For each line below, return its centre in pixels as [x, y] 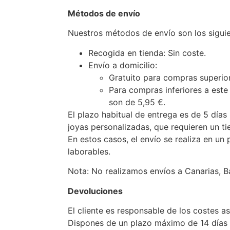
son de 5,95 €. [137, 102]
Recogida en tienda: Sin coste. [147, 53]
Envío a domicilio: [123, 65]
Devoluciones [95, 191]
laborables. [89, 151]
